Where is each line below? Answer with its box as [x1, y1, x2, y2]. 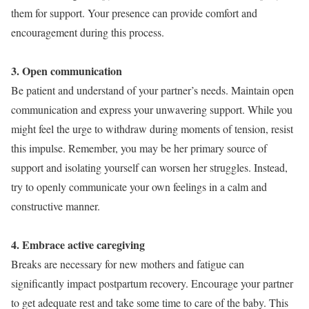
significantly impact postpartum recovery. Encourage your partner [11, 276, 293, 291]
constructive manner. [11, 199, 100, 214]
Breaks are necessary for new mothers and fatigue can [11, 257, 244, 272]
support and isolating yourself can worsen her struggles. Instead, [11, 160, 288, 175]
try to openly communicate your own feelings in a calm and [11, 179, 267, 195]
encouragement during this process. [11, 25, 164, 40]
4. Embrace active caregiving [11, 237, 145, 253]
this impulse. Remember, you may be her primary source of [11, 141, 267, 156]
